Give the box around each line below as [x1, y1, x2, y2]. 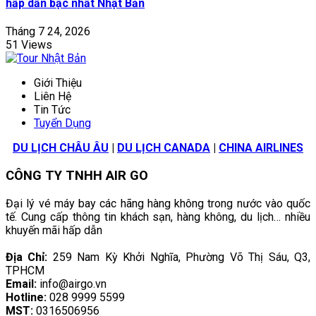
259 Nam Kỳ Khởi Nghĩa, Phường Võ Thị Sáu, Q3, [47, 250, 311, 264]
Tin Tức [34, 103, 71, 117]
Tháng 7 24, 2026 [6, 25, 90, 39]
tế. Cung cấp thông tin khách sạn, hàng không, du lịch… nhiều [6, 209, 310, 224]
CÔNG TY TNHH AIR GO [6, 167, 148, 183]
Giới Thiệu [34, 76, 82, 90]
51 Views [6, 38, 52, 52]
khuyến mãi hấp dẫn [6, 223, 102, 237]
